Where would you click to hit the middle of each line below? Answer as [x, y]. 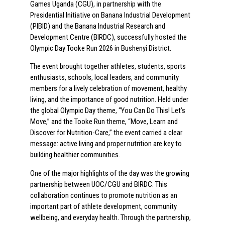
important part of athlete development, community [103, 206]
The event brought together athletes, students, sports [108, 67]
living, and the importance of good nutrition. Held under [109, 100]
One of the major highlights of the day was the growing [110, 173]
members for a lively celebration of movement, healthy [108, 89]
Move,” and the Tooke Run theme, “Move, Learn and [104, 122]
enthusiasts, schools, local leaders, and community [104, 78]
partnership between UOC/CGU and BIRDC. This [99, 184]
